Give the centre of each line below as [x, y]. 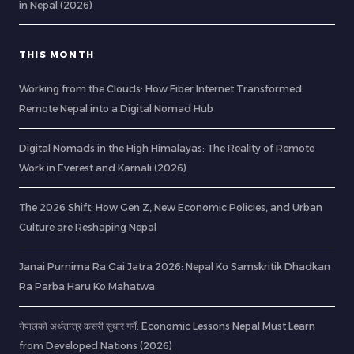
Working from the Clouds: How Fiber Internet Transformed [160, 89]
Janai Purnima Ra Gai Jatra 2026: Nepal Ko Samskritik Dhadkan [175, 267]
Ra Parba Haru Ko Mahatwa [87, 287]
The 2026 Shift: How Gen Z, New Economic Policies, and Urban [171, 208]
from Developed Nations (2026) [96, 346]
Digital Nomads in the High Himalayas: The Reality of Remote [167, 149]
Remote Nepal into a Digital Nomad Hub [116, 109]
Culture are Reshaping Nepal [88, 228]
